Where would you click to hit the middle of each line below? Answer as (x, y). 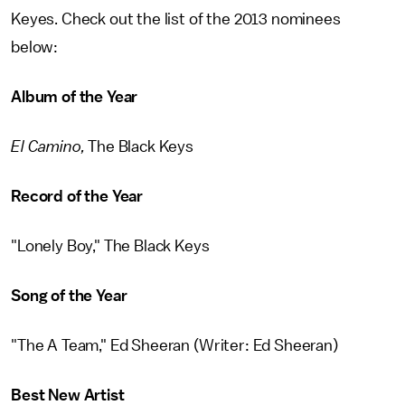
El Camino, (48, 146)
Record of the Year (77, 196)
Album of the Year (75, 97)
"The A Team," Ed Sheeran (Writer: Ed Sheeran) (174, 345)
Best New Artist (68, 395)
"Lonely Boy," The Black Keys (110, 246)
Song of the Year (69, 296)
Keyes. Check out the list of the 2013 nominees (176, 19)
